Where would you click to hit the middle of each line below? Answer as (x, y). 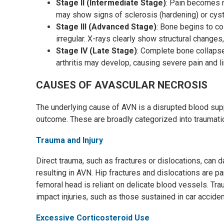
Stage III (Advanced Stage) (106, 27)
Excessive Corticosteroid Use (93, 218)
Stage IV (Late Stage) (96, 51)
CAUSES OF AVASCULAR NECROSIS (122, 85)
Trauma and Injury (69, 140)
